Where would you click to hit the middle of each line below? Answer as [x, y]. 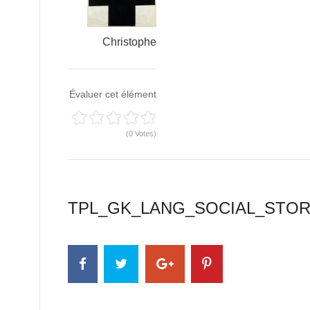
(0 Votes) [141, 134]
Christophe [129, 42]
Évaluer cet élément [113, 94]
